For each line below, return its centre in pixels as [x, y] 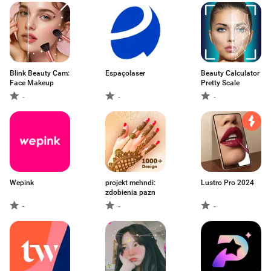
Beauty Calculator [230, 73]
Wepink [22, 183]
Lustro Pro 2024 [227, 183]
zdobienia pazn [130, 192]
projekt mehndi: [130, 183]
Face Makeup [32, 83]
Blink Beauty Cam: [40, 73]
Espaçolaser [125, 73]
